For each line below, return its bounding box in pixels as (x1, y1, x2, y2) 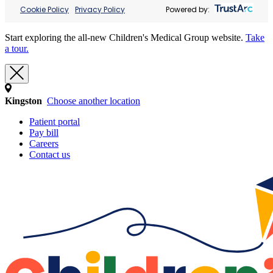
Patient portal (29, 116, 80, 127)
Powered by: (166, 4, 210, 15)
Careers (29, 138, 58, 149)
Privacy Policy (75, 4, 125, 15)
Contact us (29, 149, 70, 160)
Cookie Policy (20, 4, 69, 15)
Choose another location (47, 96, 140, 106)
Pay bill (29, 127, 58, 138)
